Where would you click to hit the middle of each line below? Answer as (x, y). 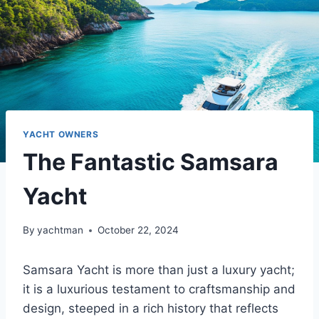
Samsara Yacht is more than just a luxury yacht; (159, 270)
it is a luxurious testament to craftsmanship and (159, 289)
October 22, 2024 (138, 230)
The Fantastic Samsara (151, 162)
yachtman (61, 230)
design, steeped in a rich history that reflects (151, 309)
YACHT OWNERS (61, 134)
